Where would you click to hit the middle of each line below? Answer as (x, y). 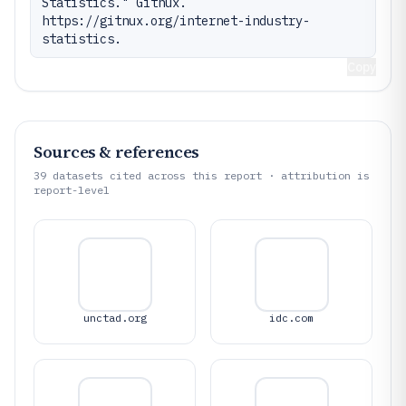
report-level (72, 190)
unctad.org (115, 318)
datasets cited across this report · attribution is (208, 175)
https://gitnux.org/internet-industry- (176, 21)
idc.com (291, 318)
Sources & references (116, 152)
